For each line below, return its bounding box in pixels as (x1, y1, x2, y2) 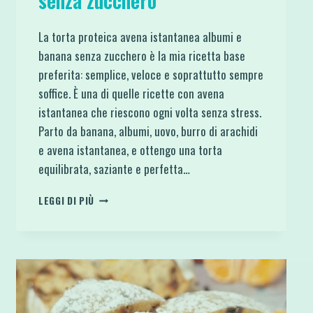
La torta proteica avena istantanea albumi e (38, 27, 242, 45)
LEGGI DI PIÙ (38, 193, 94, 208)
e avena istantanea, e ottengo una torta (38, 140, 222, 159)
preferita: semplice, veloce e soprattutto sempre (38, 65, 263, 83)
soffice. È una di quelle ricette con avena (38, 84, 224, 102)
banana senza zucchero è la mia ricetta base (38, 46, 245, 64)
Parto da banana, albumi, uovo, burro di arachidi (38, 122, 258, 140)
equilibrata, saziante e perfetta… (38, 159, 190, 177)
